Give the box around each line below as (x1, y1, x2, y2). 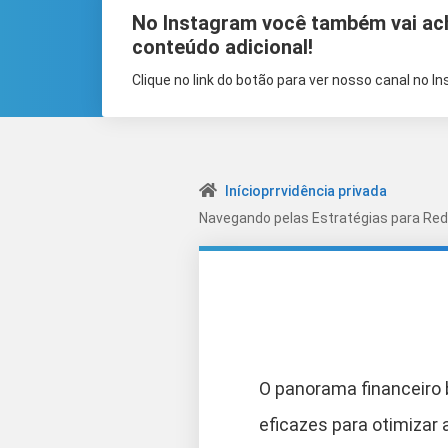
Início (225, 183, 261, 199)
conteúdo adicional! (132, 35, 313, 59)
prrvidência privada (261, 183, 387, 199)
